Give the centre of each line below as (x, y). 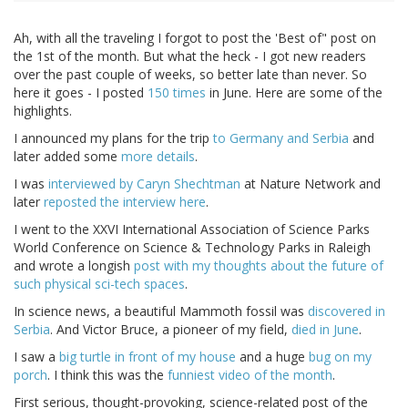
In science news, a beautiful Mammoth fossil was (161, 311)
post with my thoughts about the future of (259, 266)
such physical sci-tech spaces (99, 284)
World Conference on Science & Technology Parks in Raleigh (192, 248)
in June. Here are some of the (294, 93)
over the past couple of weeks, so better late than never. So (190, 75)
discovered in (347, 311)
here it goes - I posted (81, 93)
